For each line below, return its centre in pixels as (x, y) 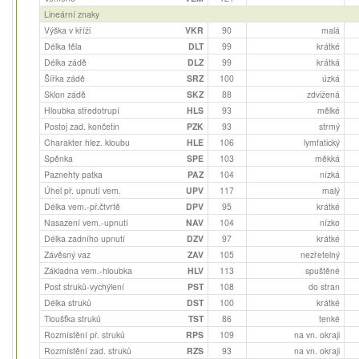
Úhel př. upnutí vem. (82, 190)
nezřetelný (320, 254)
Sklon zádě (65, 94)
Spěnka (58, 158)
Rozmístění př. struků (84, 334)
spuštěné (322, 270)
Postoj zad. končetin (81, 126)
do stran (324, 286)
